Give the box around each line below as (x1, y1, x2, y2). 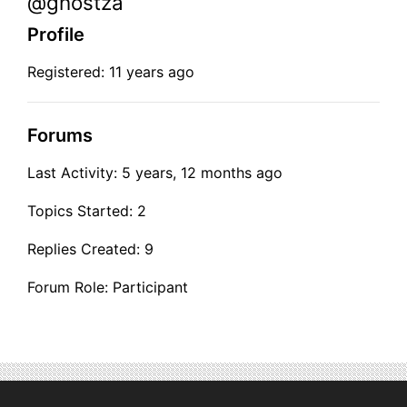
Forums (27, 124, 93, 146)
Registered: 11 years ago (27, 63, 194, 81)
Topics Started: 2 (27, 202, 146, 220)
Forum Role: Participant (27, 278, 188, 296)
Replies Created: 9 (27, 240, 154, 258)
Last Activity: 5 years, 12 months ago (27, 164, 283, 182)
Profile (27, 24, 84, 45)
